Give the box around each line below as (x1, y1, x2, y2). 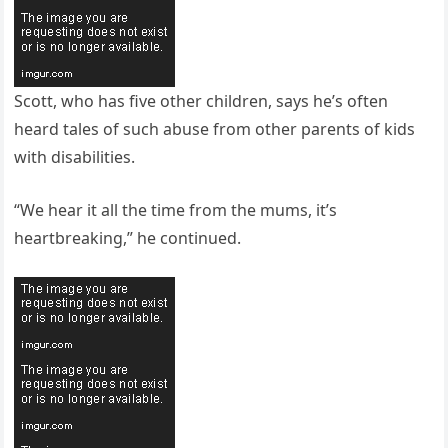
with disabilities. (14, 145, 136, 168)
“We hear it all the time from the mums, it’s (14, 198, 338, 221)
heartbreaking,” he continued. (14, 226, 242, 249)
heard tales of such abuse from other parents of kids (14, 117, 416, 140)
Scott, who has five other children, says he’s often (14, 89, 389, 112)
